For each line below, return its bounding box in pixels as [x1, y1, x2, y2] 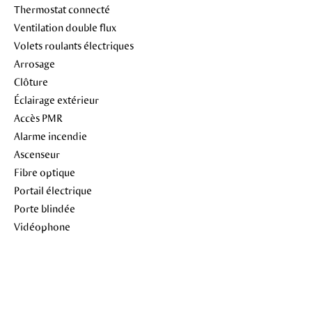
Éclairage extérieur [14, 93, 99, 106]
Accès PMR [14, 111, 63, 124]
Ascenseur [14, 148, 60, 160]
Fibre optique [14, 166, 75, 178]
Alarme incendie [14, 130, 87, 142]
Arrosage [14, 57, 55, 70]
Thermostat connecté [14, 3, 110, 15]
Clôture [14, 75, 48, 88]
